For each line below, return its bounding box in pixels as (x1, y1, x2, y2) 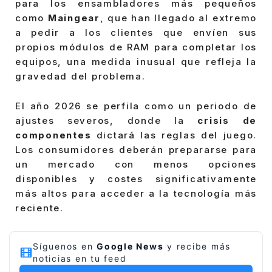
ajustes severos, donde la (15, 115, 198, 127)
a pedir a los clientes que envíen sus (15, 26, 257, 38)
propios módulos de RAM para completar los (15, 41, 257, 53)
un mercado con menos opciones (15, 158, 257, 171)
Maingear (47, 12, 100, 24)
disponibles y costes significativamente (15, 173, 257, 185)
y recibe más (163, 240, 231, 251)
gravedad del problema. (15, 70, 146, 82)
